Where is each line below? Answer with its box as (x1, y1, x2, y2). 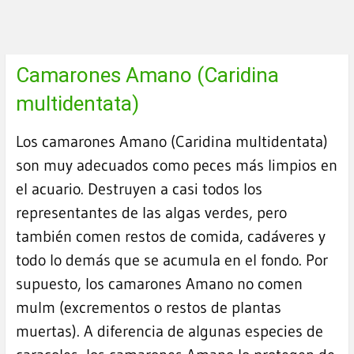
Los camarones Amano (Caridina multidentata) (15, 132, 328, 152)
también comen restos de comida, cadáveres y (15, 227, 326, 247)
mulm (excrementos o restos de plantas (15, 298, 281, 318)
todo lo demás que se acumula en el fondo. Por (15, 250, 328, 270)
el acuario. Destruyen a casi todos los (15, 179, 262, 199)
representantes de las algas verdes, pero (15, 203, 287, 223)
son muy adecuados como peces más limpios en (15, 156, 337, 175)
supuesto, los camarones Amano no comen (15, 274, 303, 294)
